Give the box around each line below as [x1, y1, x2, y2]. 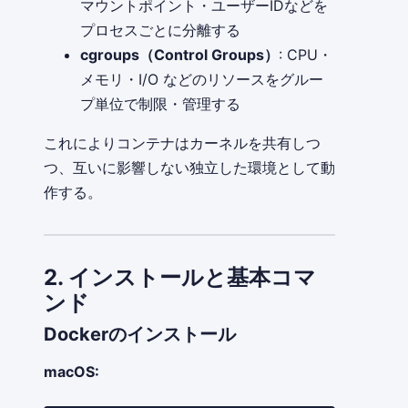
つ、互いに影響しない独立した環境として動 [44, 158, 335, 178]
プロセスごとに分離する [80, 21, 240, 40]
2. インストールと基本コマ [44, 264, 316, 291]
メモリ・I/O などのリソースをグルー [80, 70, 323, 89]
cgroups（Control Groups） [80, 46, 279, 65]
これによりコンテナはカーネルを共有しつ [44, 134, 321, 153]
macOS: [44, 362, 99, 382]
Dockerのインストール [44, 323, 236, 346]
